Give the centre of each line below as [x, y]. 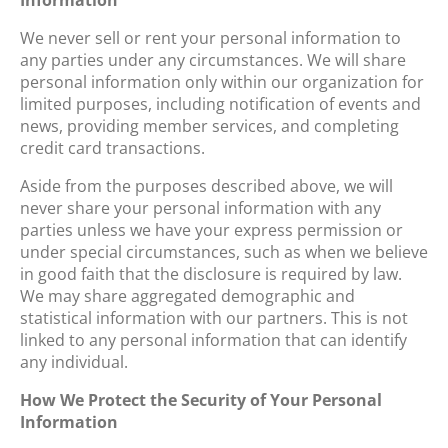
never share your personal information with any [200, 207]
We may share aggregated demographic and [187, 295]
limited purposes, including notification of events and [220, 103]
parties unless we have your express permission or [211, 229]
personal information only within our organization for [222, 81]
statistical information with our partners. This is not [214, 317]
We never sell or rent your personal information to [210, 37]
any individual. [74, 361]
